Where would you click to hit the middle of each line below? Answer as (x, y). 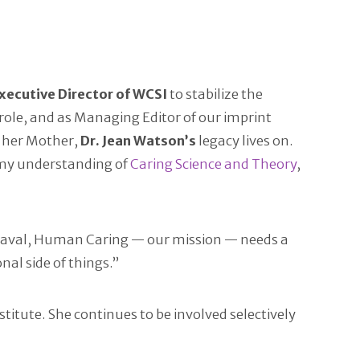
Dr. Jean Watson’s (138, 141)
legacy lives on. (244, 141)
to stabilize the (215, 95)
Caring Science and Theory (213, 165)
